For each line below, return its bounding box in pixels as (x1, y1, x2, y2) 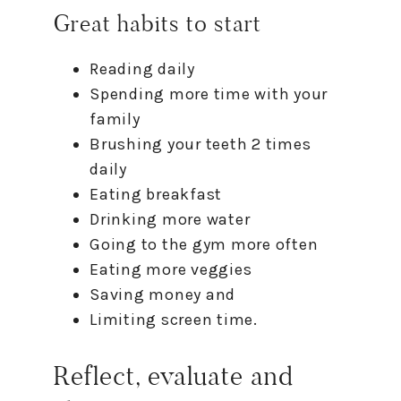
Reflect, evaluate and (54, 358, 294, 393)
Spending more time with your (90, 83, 328, 104)
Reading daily (90, 58, 195, 79)
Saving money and (90, 284, 235, 304)
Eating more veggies (90, 259, 252, 279)
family (90, 108, 141, 129)
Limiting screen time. (90, 309, 258, 329)
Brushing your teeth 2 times (90, 133, 311, 154)
